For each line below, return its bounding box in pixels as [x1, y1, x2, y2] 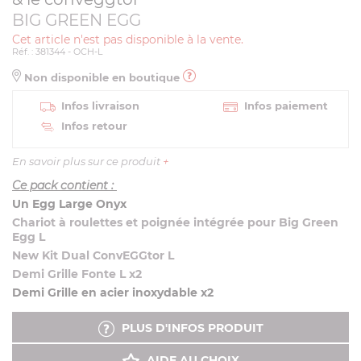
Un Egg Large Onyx [12, 197, 127, 211]
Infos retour [61, 119, 127, 132]
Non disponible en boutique [21, 71, 183, 84]
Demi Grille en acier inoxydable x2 [12, 285, 214, 300]
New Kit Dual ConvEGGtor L [12, 248, 174, 263]
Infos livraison [61, 99, 139, 112]
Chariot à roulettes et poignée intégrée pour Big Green [12, 215, 338, 230]
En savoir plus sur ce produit [12, 155, 163, 168]
